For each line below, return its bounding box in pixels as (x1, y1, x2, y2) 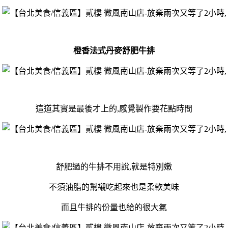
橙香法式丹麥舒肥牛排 (73, 46, 155, 55)
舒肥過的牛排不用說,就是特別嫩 (56, 162, 172, 171)
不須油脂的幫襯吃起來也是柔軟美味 (49, 182, 179, 191)
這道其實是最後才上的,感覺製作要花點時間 (36, 104, 192, 113)
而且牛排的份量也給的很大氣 (61, 203, 167, 212)
